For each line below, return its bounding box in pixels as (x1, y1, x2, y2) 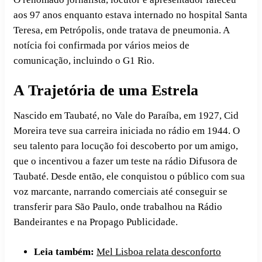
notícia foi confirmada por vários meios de (13, 40, 189, 51)
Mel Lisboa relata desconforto (96, 246, 221, 258)
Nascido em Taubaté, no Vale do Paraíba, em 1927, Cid (13, 110, 239, 122)
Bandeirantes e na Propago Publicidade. (13, 216, 178, 228)
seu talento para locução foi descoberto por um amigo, (13, 140, 238, 152)
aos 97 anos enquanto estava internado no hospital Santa (13, 9, 247, 21)
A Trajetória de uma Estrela (13, 82, 198, 99)
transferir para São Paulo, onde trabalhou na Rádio (13, 201, 222, 213)
